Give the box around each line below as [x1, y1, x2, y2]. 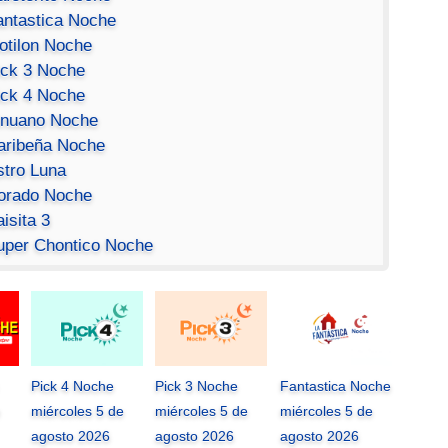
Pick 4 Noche [30, 378, 114, 395]
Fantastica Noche [279, 378, 391, 395]
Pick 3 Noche [155, 378, 239, 395]
